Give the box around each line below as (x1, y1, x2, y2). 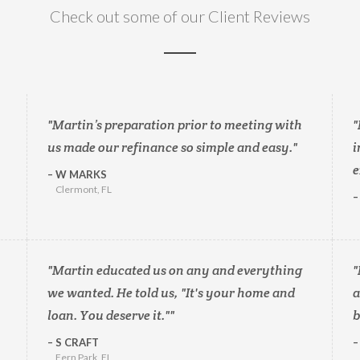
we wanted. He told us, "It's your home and (47, 284, 295, 301)
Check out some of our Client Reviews (50, 6, 310, 26)
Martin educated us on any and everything (51, 262, 302, 279)
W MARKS (52, 168, 107, 181)
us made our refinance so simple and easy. (47, 139, 292, 156)
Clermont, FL (55, 183, 112, 195)
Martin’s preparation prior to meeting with (51, 117, 302, 133)
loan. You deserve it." (47, 307, 170, 324)
